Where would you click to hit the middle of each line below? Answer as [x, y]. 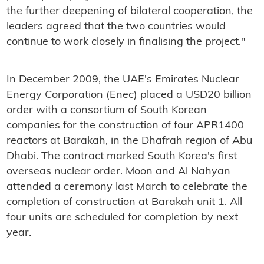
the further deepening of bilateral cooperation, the [129, 11]
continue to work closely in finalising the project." [126, 42]
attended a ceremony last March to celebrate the [127, 187]
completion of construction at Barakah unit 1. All [124, 202]
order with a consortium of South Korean [106, 110]
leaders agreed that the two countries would [116, 27]
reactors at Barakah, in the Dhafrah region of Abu [129, 141]
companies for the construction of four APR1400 [125, 126]
